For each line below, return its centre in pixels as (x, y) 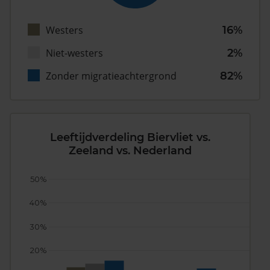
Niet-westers (74, 53)
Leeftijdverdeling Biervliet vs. (130, 138)
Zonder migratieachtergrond (111, 76)
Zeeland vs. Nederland (130, 151)
